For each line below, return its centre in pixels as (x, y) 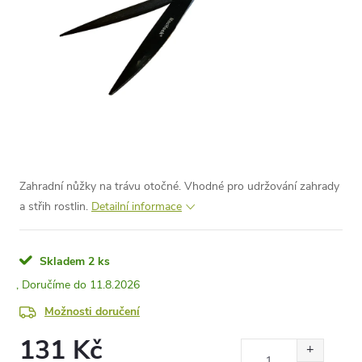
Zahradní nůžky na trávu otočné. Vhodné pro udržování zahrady (179, 186)
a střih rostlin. (55, 206)
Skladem (61, 261)
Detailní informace (137, 206)
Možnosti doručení (92, 311)
